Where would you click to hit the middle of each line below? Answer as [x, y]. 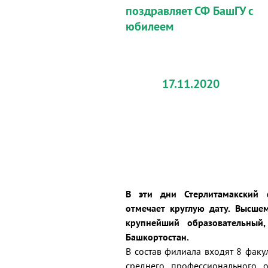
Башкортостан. [157, 237]
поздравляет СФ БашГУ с [190, 11]
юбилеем [150, 26]
